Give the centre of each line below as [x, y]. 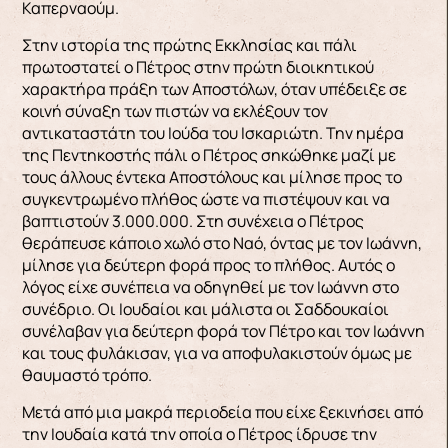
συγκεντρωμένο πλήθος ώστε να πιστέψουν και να [205, 198]
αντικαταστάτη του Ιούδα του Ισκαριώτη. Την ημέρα [212, 132]
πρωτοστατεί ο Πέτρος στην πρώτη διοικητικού [197, 66]
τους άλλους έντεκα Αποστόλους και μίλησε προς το [211, 176]
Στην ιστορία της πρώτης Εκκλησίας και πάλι [189, 44]
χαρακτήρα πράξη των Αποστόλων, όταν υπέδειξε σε [214, 88]
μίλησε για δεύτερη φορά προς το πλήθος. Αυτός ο [208, 264]
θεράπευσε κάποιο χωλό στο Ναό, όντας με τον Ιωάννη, [221, 242]
